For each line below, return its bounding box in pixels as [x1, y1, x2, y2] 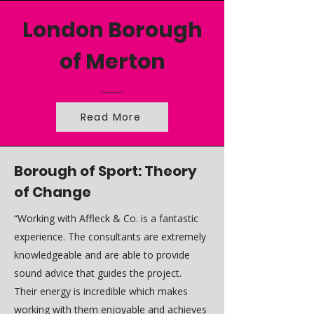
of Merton [59, 47, 165, 76]
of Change [14, 182, 91, 202]
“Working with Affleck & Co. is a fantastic [14, 212, 198, 225]
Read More [80, 109, 142, 124]
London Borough [22, 15, 203, 45]
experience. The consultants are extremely [14, 230, 206, 243]
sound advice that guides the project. [14, 266, 182, 280]
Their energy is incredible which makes [14, 285, 188, 298]
